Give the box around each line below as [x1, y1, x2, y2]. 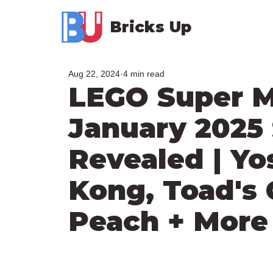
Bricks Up [110, 18, 191, 36]
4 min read [123, 68, 165, 79]
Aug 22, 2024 [68, 68, 120, 79]
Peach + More [68, 204, 268, 238]
